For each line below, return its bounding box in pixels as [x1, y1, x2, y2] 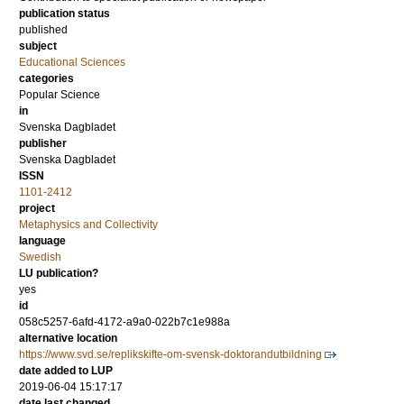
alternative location [19, 332, 117, 344]
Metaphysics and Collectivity [19, 218, 158, 231]
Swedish [19, 251, 61, 263]
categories [19, 72, 74, 85]
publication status [19, 7, 110, 20]
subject [19, 40, 57, 52]
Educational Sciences [19, 56, 125, 69]
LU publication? [19, 267, 98, 280]
